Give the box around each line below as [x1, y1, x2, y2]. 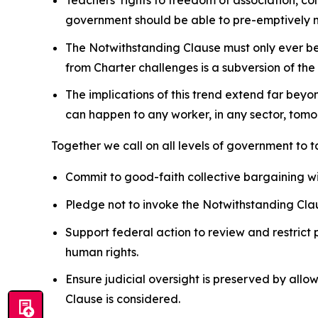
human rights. [65, 244, 141, 259]
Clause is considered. [65, 292, 183, 307]
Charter [94, 60, 136, 75]
